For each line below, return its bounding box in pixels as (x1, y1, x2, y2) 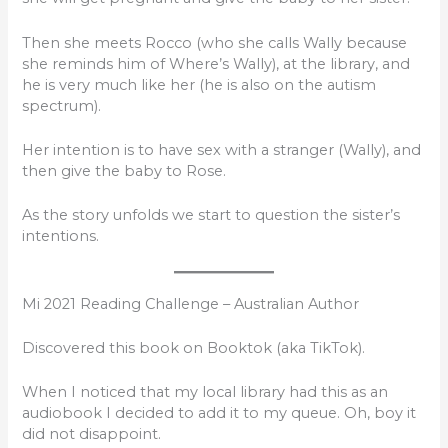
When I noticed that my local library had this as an (22, 383, 389, 402)
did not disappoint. (22, 425, 162, 444)
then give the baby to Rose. (22, 162, 227, 180)
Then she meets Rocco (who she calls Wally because (22, 33, 408, 52)
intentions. (22, 227, 100, 246)
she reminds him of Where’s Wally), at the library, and (22, 54, 411, 73)
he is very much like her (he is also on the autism (22, 75, 377, 94)
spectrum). (22, 96, 102, 115)
